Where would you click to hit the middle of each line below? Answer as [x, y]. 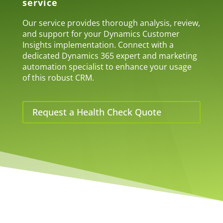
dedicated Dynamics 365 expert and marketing [110, 56]
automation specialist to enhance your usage [107, 67]
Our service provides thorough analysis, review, [111, 23]
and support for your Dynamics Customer [101, 34]
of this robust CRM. [58, 78]
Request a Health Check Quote [97, 112]
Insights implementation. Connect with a [98, 45]
